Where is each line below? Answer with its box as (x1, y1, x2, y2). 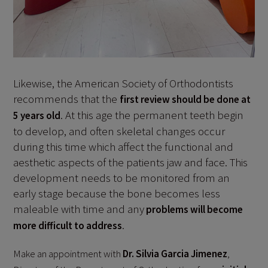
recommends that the (13, 91, 120, 106)
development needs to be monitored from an (13, 170, 230, 185)
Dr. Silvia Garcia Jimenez (123, 246, 228, 260)
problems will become (144, 202, 243, 216)
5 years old (13, 108, 61, 122)
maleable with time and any (13, 201, 145, 216)
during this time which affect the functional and (13, 139, 234, 154)
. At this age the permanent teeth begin (60, 107, 244, 122)
